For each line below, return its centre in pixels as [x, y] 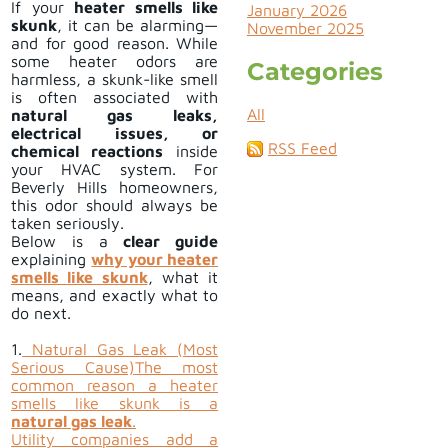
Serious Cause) [73, 367]
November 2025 [305, 27]
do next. [41, 313]
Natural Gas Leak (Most [120, 349]
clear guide [170, 241]
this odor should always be [114, 205]
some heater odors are [114, 61]
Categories [315, 71]
